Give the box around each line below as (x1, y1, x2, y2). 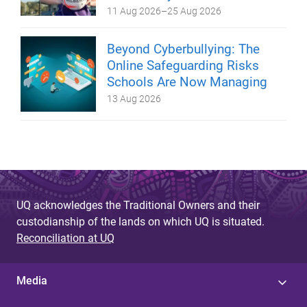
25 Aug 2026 (167, 5, 221, 16)
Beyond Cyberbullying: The (107, 41, 260, 57)
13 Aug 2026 (107, 93, 161, 104)
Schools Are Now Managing (107, 74, 267, 90)
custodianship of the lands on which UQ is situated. (16, 215, 265, 228)
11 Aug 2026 (107, 5, 161, 16)
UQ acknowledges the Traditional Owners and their (16, 199, 260, 212)
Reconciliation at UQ (16, 232, 114, 245)
